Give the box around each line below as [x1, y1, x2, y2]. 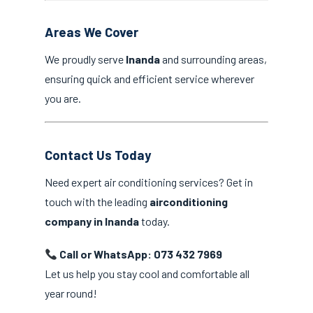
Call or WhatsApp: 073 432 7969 [59, 247, 223, 261]
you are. [45, 92, 81, 105]
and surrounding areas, [160, 52, 267, 66]
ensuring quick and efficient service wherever [45, 72, 254, 86]
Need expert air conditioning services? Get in [45, 175, 253, 189]
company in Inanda [45, 214, 139, 228]
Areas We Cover [45, 23, 138, 40]
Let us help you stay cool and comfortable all [45, 267, 249, 281]
